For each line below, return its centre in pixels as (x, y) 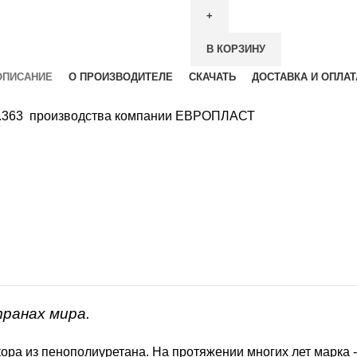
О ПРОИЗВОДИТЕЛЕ (121, 76)
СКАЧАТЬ (212, 76)
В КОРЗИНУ (236, 49)
